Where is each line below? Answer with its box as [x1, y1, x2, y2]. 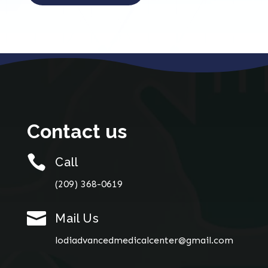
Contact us [26, 120, 127, 143]
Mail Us [54, 211, 99, 226]
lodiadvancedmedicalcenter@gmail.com [54, 234, 233, 246]
